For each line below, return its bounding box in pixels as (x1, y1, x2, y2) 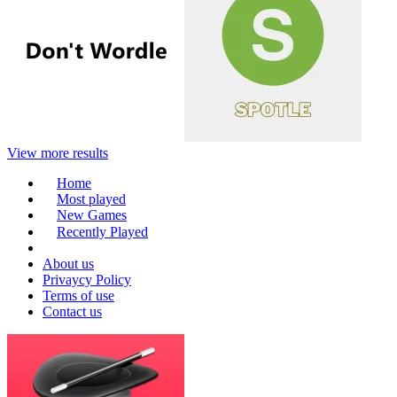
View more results (7, 144, 108, 160)
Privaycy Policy (43, 272, 131, 288)
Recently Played (57, 223, 148, 239)
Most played (57, 191, 126, 207)
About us (43, 256, 94, 272)
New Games (57, 207, 127, 223)
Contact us (43, 304, 102, 320)
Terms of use (43, 288, 114, 304)
